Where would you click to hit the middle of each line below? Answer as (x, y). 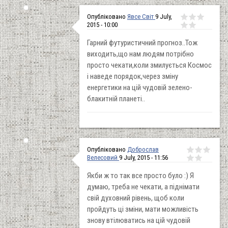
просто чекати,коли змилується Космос (149, 65)
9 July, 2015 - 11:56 (144, 157)
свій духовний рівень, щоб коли (136, 198)
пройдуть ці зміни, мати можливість (143, 209)
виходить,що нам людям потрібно (140, 54)
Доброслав (143, 149)
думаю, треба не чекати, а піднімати (143, 187)
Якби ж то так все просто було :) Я (140, 175)
